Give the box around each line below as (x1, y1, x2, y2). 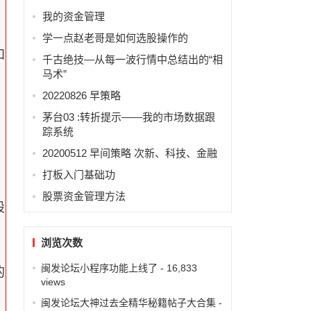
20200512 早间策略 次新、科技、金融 (42, 146, 217, 159)
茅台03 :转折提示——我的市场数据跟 (42, 110, 215, 123)
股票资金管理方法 (42, 190, 126, 202)
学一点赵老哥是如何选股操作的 (42, 31, 188, 44)
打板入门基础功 (42, 168, 115, 180)
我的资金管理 (42, 10, 105, 22)
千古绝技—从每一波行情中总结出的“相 (42, 53, 223, 65)
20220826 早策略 (42, 89, 121, 101)
